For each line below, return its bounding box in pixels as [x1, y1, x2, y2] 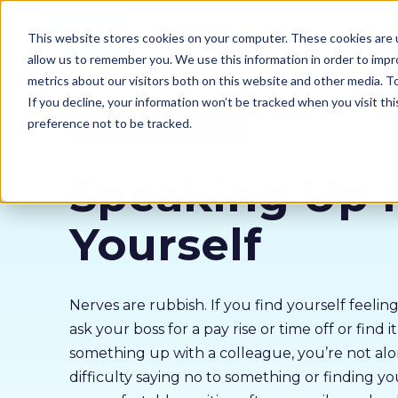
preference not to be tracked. [27, 115, 192, 131]
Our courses [253, 28, 334, 44]
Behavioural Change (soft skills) [77, 123, 241, 135]
